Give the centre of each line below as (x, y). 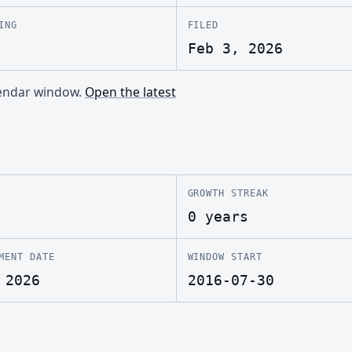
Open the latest (130, 92)
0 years (218, 216)
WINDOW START (225, 256)
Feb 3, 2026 (235, 49)
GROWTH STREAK (228, 192)
